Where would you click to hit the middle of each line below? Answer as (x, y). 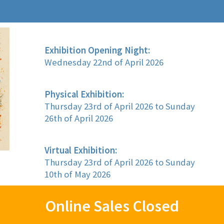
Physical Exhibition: (84, 94)
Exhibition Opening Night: (97, 50)
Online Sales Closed (112, 206)
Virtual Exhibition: (81, 150)
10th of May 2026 (77, 174)
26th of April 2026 (79, 118)
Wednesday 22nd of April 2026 (104, 62)
